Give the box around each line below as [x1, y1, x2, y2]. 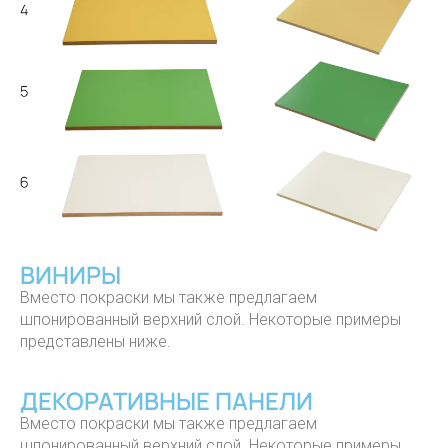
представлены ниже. [20, 332, 171, 352]
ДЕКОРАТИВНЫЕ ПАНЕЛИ [20, 384, 313, 418]
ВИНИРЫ [20, 258, 121, 292]
